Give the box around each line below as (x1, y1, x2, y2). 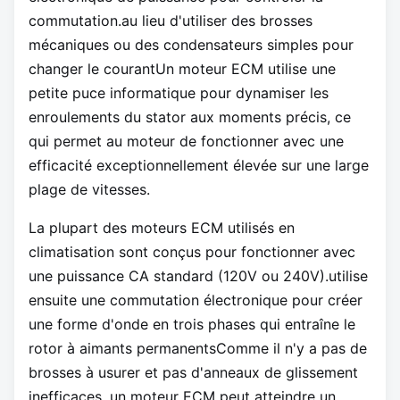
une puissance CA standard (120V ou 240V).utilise (29, 267, 368, 286)
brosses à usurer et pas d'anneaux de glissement (29, 363, 358, 382)
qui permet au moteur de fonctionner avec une (29, 132, 344, 151)
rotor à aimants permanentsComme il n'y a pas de (29, 339, 367, 358)
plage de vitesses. (29, 180, 150, 199)
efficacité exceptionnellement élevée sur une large (29, 156, 369, 175)
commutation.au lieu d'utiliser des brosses (29, 12, 312, 30)
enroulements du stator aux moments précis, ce (29, 108, 351, 127)
